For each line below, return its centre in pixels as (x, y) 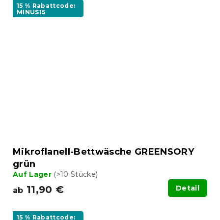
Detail (188, 188)
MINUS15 (31, 12)
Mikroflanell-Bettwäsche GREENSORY (104, 152)
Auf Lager (33, 175)
